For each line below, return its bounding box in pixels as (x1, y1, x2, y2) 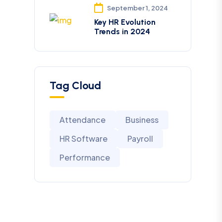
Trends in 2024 (94, 27, 150, 36)
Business (125, 114, 159, 125)
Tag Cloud (49, 79, 101, 92)
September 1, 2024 (107, 4, 168, 12)
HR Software (59, 133, 108, 144)
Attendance (59, 114, 106, 125)
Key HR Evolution (94, 17, 156, 27)
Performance (59, 152, 110, 163)
